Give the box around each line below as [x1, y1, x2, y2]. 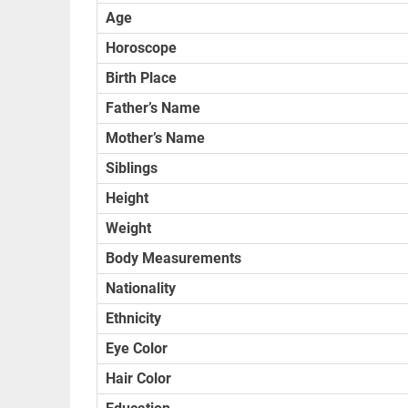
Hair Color [106, 369, 172, 387]
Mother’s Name [106, 128, 206, 147]
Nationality [106, 279, 177, 297]
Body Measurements [106, 249, 242, 267]
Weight [106, 219, 152, 237]
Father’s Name [106, 98, 201, 117]
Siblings [106, 158, 158, 177]
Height [106, 189, 149, 207]
